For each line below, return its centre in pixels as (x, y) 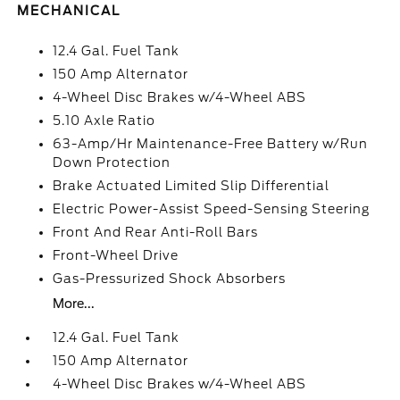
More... (74, 304)
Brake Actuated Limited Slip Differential (192, 186)
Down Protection (112, 162)
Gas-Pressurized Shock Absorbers (170, 279)
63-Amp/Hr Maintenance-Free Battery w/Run (211, 144)
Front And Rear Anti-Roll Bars (156, 232)
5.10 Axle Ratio (104, 121)
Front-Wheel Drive (116, 255)
